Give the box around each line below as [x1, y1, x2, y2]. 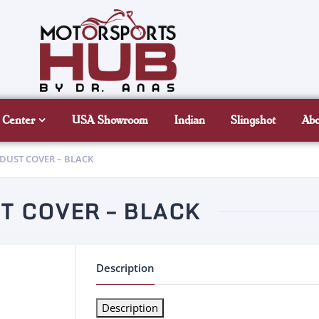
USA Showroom [71, 113, 148, 127]
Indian [174, 113, 205, 127]
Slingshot [231, 113, 276, 127]
